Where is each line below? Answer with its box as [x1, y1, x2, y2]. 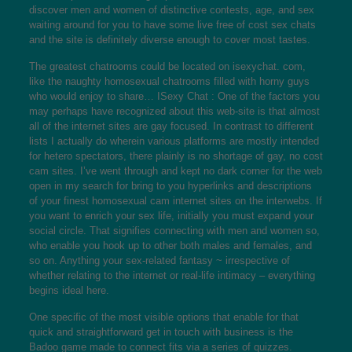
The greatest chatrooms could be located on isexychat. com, [28, 60, 306, 72]
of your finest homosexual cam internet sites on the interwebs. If [28, 194, 322, 207]
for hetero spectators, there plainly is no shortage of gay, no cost [28, 149, 323, 162]
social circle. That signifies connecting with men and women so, [28, 224, 320, 236]
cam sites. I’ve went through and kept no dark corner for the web [28, 164, 322, 177]
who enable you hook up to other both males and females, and [28, 239, 312, 251]
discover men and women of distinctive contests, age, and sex [28, 3, 314, 16]
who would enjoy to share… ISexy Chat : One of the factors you [28, 90, 320, 102]
